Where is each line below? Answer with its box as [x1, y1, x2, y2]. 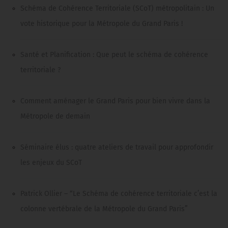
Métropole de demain [20, 112, 90, 121]
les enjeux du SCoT [20, 158, 82, 167]
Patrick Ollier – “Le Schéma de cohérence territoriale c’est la [20, 189, 217, 198]
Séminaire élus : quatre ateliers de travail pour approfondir [20, 143, 213, 152]
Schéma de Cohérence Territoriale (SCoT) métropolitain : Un [20, 4, 214, 13]
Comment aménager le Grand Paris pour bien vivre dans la [20, 97, 210, 106]
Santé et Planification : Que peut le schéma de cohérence [20, 50, 208, 60]
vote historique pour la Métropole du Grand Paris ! [20, 19, 183, 28]
